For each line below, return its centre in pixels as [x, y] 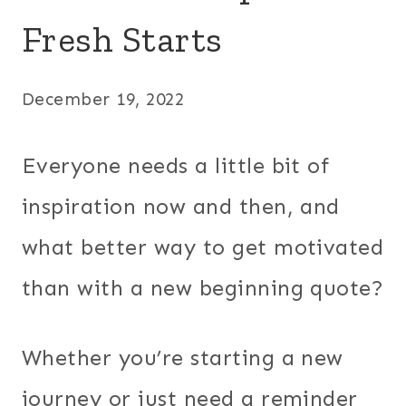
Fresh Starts [122, 39]
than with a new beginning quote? [203, 287]
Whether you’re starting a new [183, 357]
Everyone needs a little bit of [176, 165]
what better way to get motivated [203, 246]
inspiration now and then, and [181, 206]
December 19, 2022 [103, 99]
